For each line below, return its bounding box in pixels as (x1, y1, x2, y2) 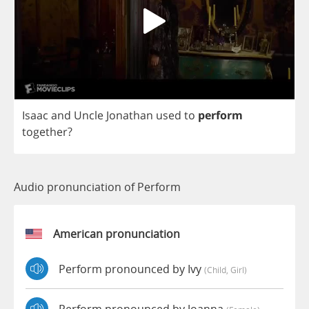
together (22, 124, 68, 140)
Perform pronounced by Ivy (59, 261, 204, 277)
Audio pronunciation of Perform (14, 179, 181, 195)
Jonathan (106, 108, 153, 123)
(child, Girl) (204, 263, 247, 275)
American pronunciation (53, 226, 180, 242)
